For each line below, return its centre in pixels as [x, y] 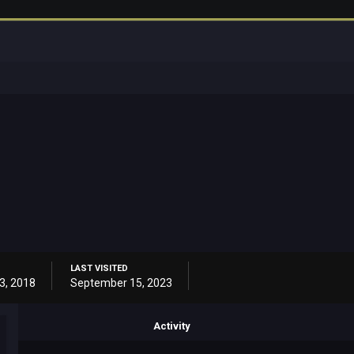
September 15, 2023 [122, 282]
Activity [171, 326]
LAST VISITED [100, 268]
